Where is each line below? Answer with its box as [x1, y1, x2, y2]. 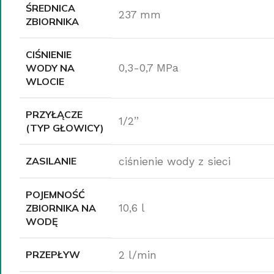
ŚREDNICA [26, 1, 75, 14]
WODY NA [26, 61, 75, 74]
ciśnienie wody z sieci [119, 155, 231, 168]
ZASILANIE [26, 154, 76, 167]
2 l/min [119, 248, 157, 261]
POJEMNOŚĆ [26, 188, 85, 201]
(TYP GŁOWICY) [26, 121, 104, 134]
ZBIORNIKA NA [26, 201, 96, 214]
